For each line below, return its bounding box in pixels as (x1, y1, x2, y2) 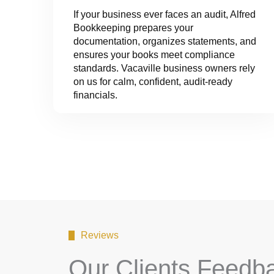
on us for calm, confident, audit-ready (73, 76, 232, 87)
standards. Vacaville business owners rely (73, 63, 255, 74)
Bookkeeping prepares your (73, 23, 193, 34)
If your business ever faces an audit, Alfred (73, 9, 256, 20)
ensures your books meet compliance (73, 50, 235, 61)
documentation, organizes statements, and (73, 36, 256, 47)
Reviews (81, 230, 119, 241)
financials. (73, 90, 117, 101)
